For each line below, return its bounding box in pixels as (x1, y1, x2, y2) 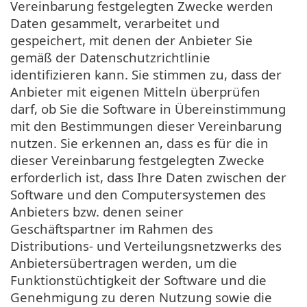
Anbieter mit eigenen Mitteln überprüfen (10, 82, 260, 100)
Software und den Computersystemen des (10, 185, 266, 203)
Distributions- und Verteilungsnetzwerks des (10, 236, 282, 254)
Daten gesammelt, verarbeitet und (10, 14, 219, 32)
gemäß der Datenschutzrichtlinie (10, 48, 210, 66)
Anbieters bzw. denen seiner (10, 202, 184, 220)
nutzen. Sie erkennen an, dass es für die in (10, 134, 269, 151)
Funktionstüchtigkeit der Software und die (10, 271, 267, 288)
